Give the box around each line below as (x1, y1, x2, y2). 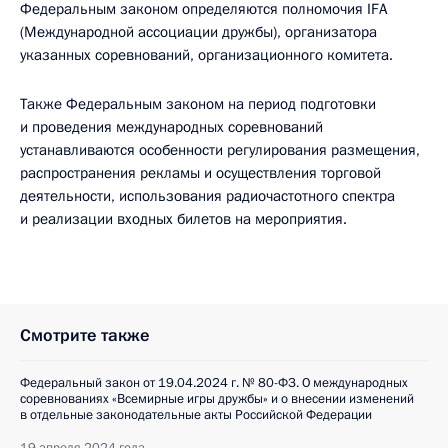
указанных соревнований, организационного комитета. (20, 45, 393, 65)
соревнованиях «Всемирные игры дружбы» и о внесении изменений (20, 390, 414, 408)
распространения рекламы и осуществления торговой (20, 163, 381, 183)
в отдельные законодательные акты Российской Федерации (20, 406, 372, 424)
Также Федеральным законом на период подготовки (20, 94, 376, 114)
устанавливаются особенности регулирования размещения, (20, 140, 420, 160)
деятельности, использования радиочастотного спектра (20, 186, 395, 206)
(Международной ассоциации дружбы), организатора (20, 22, 377, 42)
